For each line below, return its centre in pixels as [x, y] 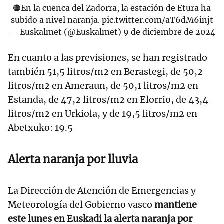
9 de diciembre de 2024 [169, 32]
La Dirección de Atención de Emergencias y [102, 191]
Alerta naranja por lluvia [73, 160]
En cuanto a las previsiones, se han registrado [108, 58]
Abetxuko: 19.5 [40, 128]
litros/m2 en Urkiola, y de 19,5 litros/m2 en [103, 114]
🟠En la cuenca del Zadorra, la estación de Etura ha [112, 8]
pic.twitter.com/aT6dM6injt [157, 20]
